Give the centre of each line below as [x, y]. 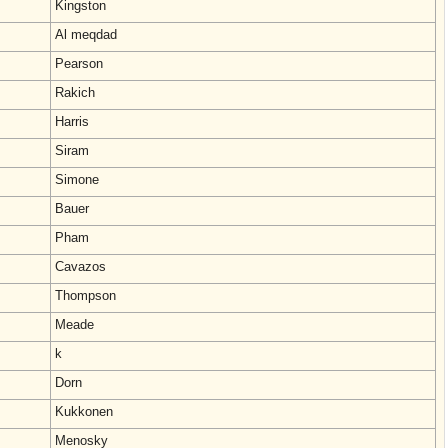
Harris [72, 121]
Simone [77, 179]
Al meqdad [86, 34]
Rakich [75, 92]
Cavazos [80, 266]
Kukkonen [84, 411]
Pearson [79, 63]
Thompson [85, 295]
